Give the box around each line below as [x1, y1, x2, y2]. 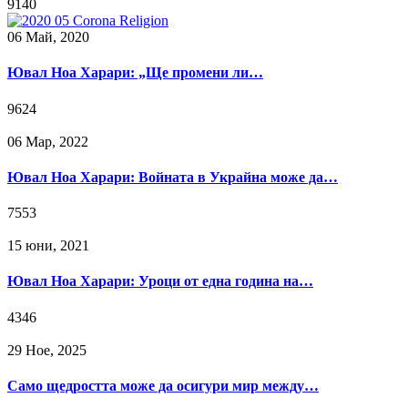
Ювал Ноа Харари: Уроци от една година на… [7, 273, 313, 290]
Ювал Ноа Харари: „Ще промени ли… [7, 65, 263, 81]
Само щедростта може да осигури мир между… [7, 377, 319, 393]
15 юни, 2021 [7, 238, 89, 254]
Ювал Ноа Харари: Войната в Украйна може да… [7, 168, 338, 185]
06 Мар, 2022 [7, 133, 88, 149]
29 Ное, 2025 [7, 342, 87, 358]
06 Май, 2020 [7, 29, 89, 45]
